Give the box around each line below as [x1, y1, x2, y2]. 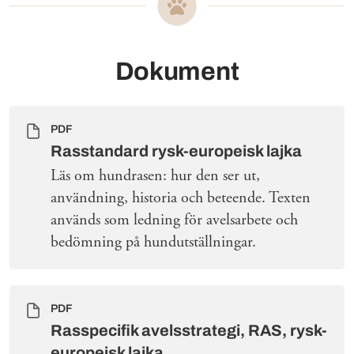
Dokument [115, 58, 239, 86]
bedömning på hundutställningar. [51, 232, 256, 253]
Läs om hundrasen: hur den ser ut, [51, 166, 260, 186]
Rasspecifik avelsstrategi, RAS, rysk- [51, 322, 327, 340]
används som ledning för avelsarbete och [51, 210, 298, 231]
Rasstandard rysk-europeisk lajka [51, 142, 302, 160]
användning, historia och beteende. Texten [51, 188, 311, 209]
